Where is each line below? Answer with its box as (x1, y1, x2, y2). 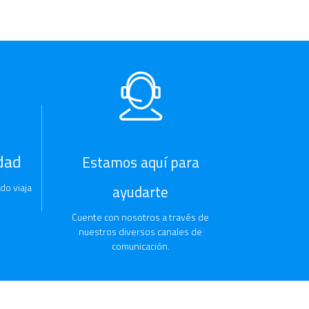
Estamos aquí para (81, 151, 199, 174)
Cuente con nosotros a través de (72, 210, 209, 225)
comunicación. (111, 239, 170, 254)
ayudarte (112, 181, 168, 203)
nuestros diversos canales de (79, 224, 202, 239)
